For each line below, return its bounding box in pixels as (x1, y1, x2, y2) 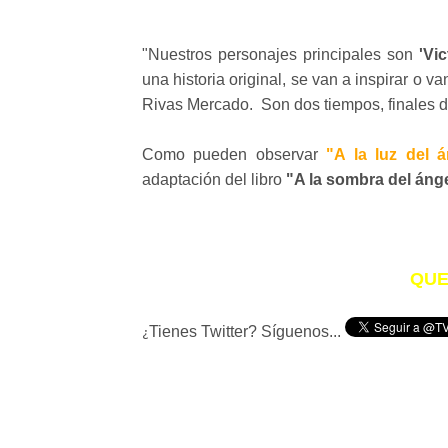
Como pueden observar (142, 146, 327, 163)
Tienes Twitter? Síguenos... (149, 323, 345, 340)
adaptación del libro (142, 171, 286, 188)
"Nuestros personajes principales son (142, 46, 419, 63)
